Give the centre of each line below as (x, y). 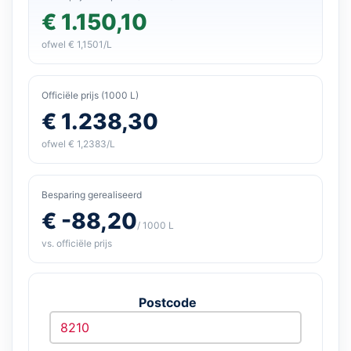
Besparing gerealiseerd (92, 194)
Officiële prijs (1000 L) (90, 95)
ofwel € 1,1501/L (77, 44)
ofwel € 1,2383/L (78, 143)
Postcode (168, 302)
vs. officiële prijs (77, 243)
